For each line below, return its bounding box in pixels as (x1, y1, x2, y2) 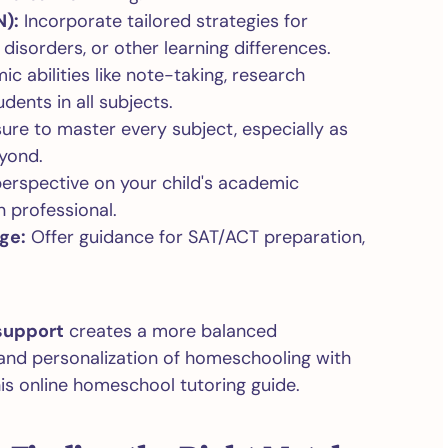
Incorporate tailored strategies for (18, 9, 308, 33)
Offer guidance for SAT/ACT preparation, (25, 225, 365, 249)
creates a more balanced (63, 319, 277, 343)
